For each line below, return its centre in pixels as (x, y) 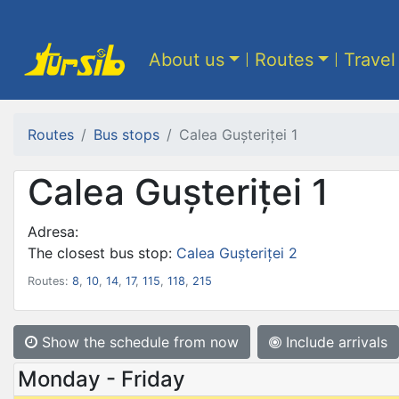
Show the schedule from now (138, 342)
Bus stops (126, 134)
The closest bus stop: (102, 252)
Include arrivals (334, 342)
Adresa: (53, 231)
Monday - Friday (102, 379)
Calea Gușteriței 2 (237, 252)
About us (187, 59)
